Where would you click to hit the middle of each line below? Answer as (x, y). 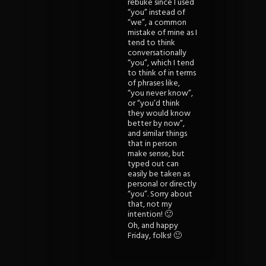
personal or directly (162, 185)
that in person (152, 144)
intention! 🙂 (150, 215)
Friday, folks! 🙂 (155, 236)
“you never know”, (160, 94)
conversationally (157, 53)
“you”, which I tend (161, 64)
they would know (159, 114)
